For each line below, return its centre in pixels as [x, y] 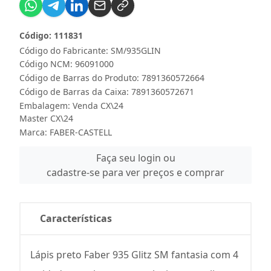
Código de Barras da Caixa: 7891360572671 [107, 91]
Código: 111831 [51, 35]
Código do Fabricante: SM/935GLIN [90, 50]
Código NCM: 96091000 [67, 64]
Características [76, 218]
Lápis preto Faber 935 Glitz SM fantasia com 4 [134, 254]
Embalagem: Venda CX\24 [71, 105]
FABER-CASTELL [81, 132]
